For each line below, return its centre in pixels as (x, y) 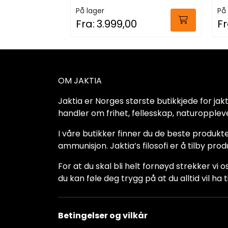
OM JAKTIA (80, 81)
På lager (90, 10)
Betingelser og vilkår (103, 216)
